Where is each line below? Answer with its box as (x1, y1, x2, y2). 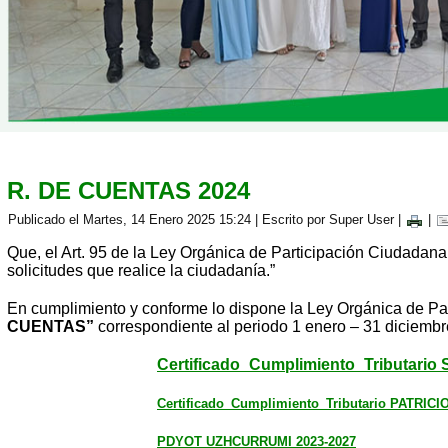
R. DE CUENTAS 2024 (7, 177, 250, 204)
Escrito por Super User (262, 212, 394, 228)
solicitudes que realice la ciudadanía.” (7, 262, 275, 279)
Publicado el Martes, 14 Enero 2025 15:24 (8, 212, 251, 228)
